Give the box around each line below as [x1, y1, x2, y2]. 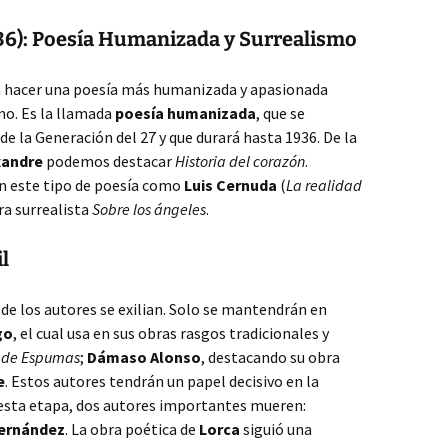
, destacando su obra [201, 347, 340, 367]
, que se [256, 103, 305, 123]
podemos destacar [43, 151, 175, 171]
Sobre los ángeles [92, 199, 206, 219]
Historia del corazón [175, 151, 305, 171]
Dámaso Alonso [87, 347, 201, 367]
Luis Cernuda [184, 175, 277, 195]
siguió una [240, 419, 312, 439]
